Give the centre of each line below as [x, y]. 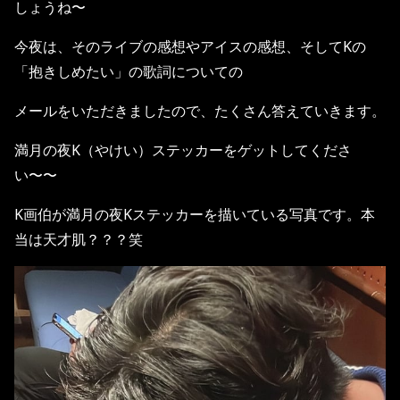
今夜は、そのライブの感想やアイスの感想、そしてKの [190, 46]
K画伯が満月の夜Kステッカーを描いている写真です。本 [195, 214]
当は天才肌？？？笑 [79, 239]
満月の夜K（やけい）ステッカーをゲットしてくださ [183, 150]
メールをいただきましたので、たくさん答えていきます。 [200, 111]
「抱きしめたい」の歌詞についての [129, 71]
